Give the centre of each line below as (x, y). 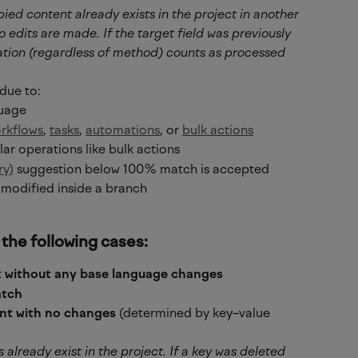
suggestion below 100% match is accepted (141, 169)
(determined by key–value (195, 313)
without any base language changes (114, 274)
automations (123, 129)
